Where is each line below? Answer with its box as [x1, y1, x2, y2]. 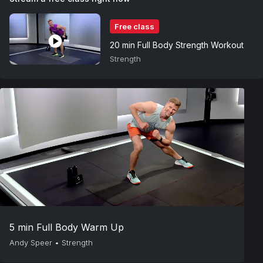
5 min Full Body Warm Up [9, 221, 124, 233]
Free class [114, 21, 154, 31]
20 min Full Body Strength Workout [110, 39, 244, 50]
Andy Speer [9, 237, 52, 247]
